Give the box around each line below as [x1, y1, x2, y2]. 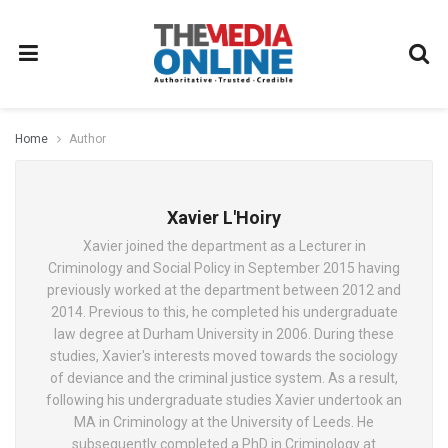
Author [69, 132, 106, 146]
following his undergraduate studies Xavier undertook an [46, 392, 402, 408]
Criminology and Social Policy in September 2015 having [48, 260, 400, 276]
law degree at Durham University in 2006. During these [54, 326, 394, 342]
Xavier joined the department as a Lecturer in [82, 238, 366, 254]
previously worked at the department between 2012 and [47, 282, 401, 298]
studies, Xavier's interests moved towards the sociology [50, 348, 398, 364]
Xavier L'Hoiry [167, 207, 281, 228]
